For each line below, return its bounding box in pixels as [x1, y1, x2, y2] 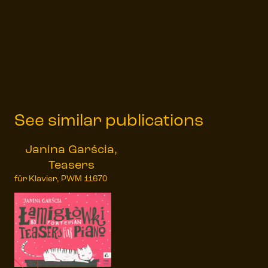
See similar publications [14, 113, 203, 130]
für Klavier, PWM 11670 [14, 175, 107, 184]
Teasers [48, 160, 95, 172]
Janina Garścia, [25, 144, 117, 157]
